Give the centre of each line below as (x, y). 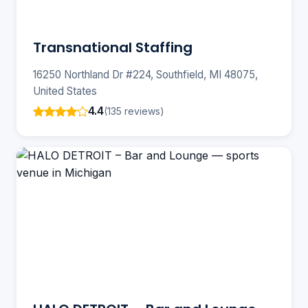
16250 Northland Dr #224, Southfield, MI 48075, (145, 75)
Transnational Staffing (113, 48)
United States (65, 91)
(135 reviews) (134, 111)
